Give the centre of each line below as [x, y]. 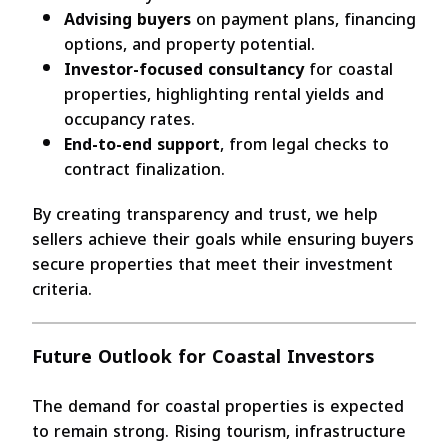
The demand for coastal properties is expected [218, 406]
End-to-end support [142, 144]
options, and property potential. [189, 44]
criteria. [62, 289]
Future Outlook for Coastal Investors [203, 356]
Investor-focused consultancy [184, 69]
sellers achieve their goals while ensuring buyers [223, 239]
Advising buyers [127, 19]
